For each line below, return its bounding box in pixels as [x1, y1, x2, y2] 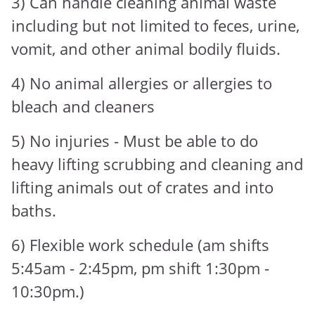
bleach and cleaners [11, 96, 155, 117]
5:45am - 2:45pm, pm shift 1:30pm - [11, 257, 269, 279]
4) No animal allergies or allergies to [11, 72, 272, 94]
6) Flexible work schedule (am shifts [11, 234, 269, 256]
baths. [11, 200, 56, 221]
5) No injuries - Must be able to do [11, 130, 258, 152]
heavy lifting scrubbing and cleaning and [11, 153, 303, 175]
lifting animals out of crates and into [11, 176, 274, 198]
